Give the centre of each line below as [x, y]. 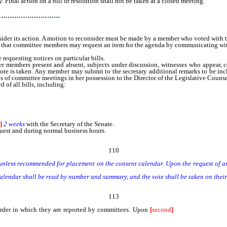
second [161, 210]
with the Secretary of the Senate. [69, 124]
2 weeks [14, 124]
